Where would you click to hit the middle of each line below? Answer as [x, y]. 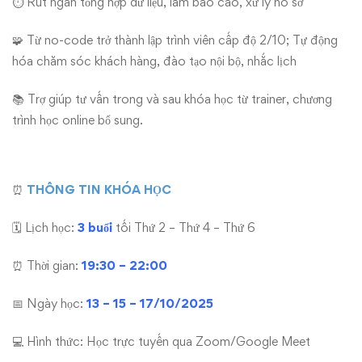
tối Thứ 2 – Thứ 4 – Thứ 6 [184, 227]
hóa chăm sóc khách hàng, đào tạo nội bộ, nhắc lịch [154, 61]
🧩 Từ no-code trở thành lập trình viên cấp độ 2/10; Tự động [175, 40]
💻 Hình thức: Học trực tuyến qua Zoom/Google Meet [161, 341]
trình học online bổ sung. [78, 120]
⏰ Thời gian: [47, 265]
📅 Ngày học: [49, 303]
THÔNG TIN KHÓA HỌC [99, 189]
